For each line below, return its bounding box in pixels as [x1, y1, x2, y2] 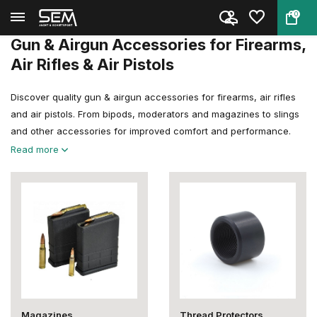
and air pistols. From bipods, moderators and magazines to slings [11, 108, 299, 120]
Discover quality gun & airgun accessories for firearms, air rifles [11, 91, 296, 103]
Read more [11, 144, 62, 155]
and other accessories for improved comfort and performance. [11, 125, 291, 137]
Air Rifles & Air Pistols [11, 55, 174, 74]
